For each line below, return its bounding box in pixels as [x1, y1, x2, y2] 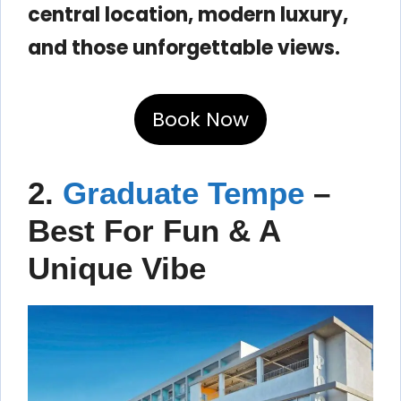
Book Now [152, 105, 249, 133]
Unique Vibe [28, 250, 206, 286]
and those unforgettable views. [28, 33, 340, 62]
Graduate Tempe [63, 175, 313, 210]
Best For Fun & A [28, 212, 280, 248]
